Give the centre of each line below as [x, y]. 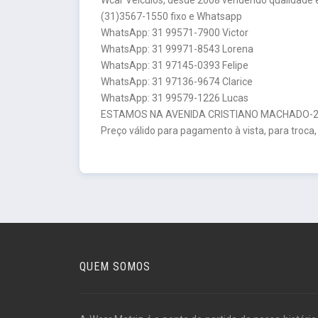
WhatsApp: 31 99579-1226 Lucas [175, 98]
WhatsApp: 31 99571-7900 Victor [175, 32]
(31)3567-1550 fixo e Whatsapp [171, 16]
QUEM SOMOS [115, 266]
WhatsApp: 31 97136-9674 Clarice [177, 81]
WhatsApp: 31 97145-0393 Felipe [175, 65]
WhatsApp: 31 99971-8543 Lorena [177, 49]
